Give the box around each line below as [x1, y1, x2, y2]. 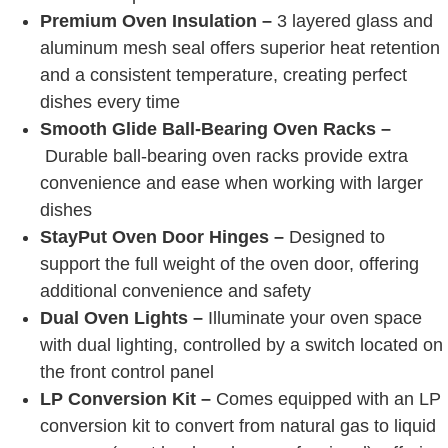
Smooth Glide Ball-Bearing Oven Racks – [40, 118, 391, 139]
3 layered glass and [272, 10, 433, 31]
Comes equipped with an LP [211, 388, 441, 409]
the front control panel [40, 361, 214, 382]
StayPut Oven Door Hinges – [40, 226, 284, 247]
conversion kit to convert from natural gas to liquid [40, 415, 436, 436]
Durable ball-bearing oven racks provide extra [40, 145, 408, 166]
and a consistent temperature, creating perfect [40, 64, 407, 85]
